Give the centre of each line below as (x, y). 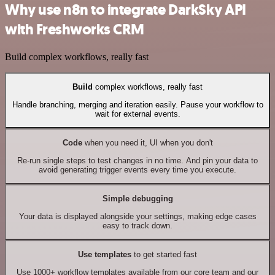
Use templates (105, 255)
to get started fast (164, 255)
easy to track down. (137, 225)
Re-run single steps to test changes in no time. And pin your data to (137, 160)
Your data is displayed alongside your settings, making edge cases (137, 216)
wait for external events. (137, 114)
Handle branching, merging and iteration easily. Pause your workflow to (137, 104)
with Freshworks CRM (75, 30)
